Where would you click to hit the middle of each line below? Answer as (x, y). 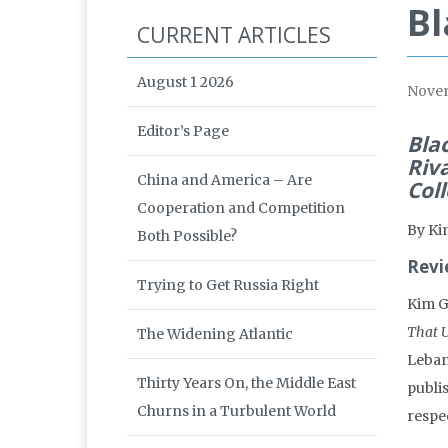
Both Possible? (187, 236)
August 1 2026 (185, 82)
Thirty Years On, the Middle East (246, 383)
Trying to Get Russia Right (228, 285)
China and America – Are (224, 180)
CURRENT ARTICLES (234, 35)
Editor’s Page (183, 131)
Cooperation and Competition (241, 208)
